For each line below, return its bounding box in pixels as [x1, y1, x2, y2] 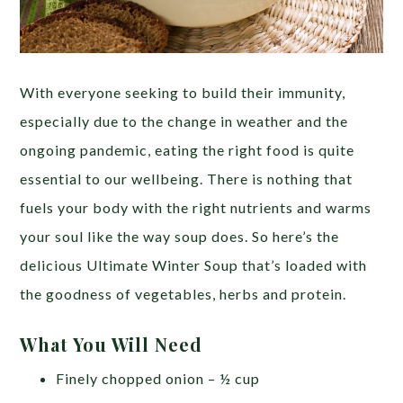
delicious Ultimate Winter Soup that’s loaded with [20, 256, 368, 274]
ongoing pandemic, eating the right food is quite [20, 141, 355, 159]
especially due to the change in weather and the [20, 112, 349, 130]
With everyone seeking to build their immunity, [20, 84, 346, 102]
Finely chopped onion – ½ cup [56, 370, 261, 388]
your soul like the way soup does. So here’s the [20, 228, 340, 246]
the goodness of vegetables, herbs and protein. [20, 285, 347, 303]
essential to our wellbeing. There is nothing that [20, 170, 354, 188]
